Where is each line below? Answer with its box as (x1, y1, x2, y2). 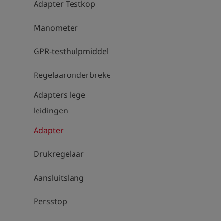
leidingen (34, 105, 68, 116)
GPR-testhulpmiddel (34, 46, 109, 57)
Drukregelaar (34, 148, 84, 159)
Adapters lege (34, 89, 85, 100)
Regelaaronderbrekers (34, 70, 118, 80)
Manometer (34, 22, 78, 33)
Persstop (34, 196, 67, 207)
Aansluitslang (34, 172, 84, 183)
